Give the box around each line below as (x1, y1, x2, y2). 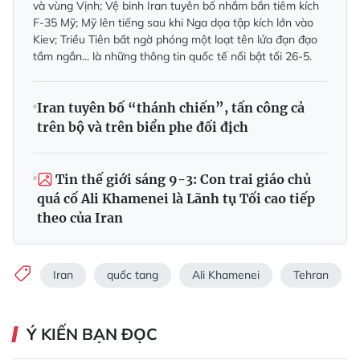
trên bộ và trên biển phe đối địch (37, 119, 248, 136)
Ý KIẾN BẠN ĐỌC (27, 324, 157, 345)
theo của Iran (37, 210, 123, 227)
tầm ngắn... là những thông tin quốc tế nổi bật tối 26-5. (33, 49, 312, 64)
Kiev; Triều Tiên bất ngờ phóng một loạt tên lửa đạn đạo (33, 32, 317, 47)
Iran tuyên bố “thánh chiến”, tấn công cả (37, 100, 305, 117)
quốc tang (107, 267, 158, 282)
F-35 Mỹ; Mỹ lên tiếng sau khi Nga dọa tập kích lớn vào (33, 15, 313, 31)
